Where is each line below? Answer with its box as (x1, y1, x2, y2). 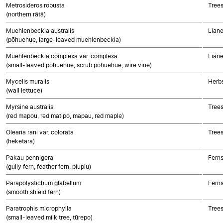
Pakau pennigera (6, 154, 53, 161)
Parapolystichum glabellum (6, 179, 81, 187)
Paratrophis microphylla (6, 205, 72, 212)
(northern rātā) (6, 10, 46, 18)
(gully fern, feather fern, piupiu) (6, 163, 91, 170)
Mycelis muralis (6, 78, 49, 85)
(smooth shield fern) (6, 188, 61, 196)
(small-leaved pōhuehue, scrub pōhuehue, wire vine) (6, 61, 152, 69)
